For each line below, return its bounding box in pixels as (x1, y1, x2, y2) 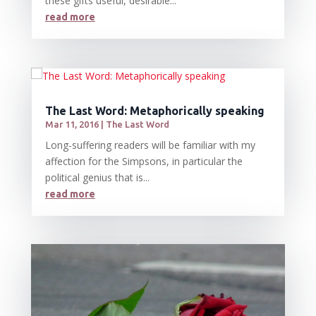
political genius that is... (44, 170, 150, 184)
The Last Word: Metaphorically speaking (44, 104, 265, 117)
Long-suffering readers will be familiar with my (44, 138, 255, 152)
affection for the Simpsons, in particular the (44, 154, 243, 168)
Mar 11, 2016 (44, 119, 99, 129)
